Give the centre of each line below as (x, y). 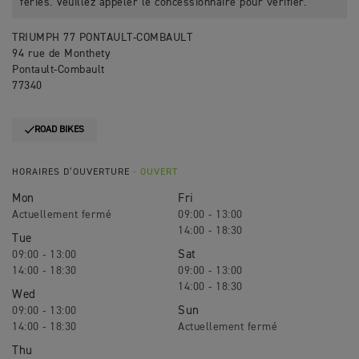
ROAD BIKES (59, 130)
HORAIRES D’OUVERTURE (73, 172)
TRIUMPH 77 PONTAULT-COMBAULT (102, 38)
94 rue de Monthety (61, 54)
